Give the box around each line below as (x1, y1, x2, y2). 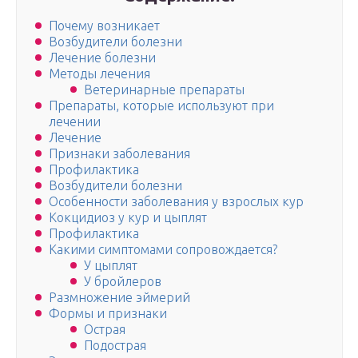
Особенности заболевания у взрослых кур (49, 194, 304, 209)
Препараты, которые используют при (49, 98, 274, 113)
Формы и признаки (49, 306, 167, 321)
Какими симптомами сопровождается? (49, 242, 277, 257)
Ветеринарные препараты (84, 82, 245, 97)
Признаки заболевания (49, 146, 190, 161)
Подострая (84, 338, 146, 353)
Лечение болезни (49, 50, 156, 66)
